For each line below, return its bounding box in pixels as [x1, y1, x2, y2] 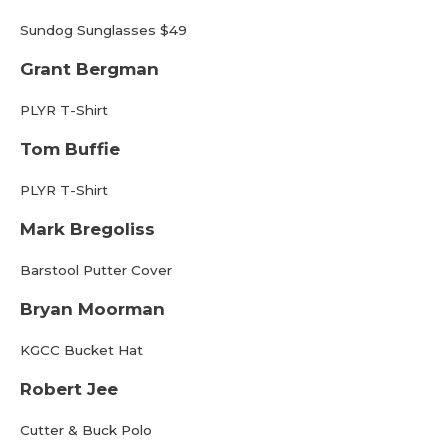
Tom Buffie [20, 139, 120, 159]
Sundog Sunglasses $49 [20, 22, 187, 38]
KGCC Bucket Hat [20, 342, 143, 358]
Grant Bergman [20, 59, 159, 79]
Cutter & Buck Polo [20, 422, 152, 438]
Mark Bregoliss [20, 219, 155, 239]
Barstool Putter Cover [20, 262, 172, 278]
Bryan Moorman [20, 299, 165, 319]
